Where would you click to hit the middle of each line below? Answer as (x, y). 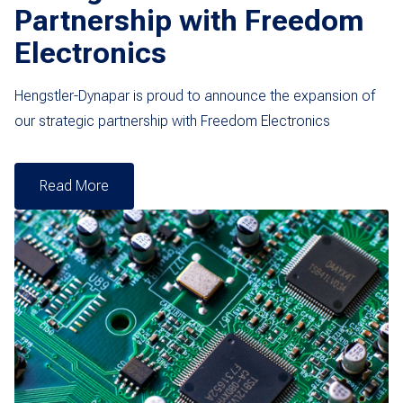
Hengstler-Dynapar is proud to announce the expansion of (195, 95)
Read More (74, 185)
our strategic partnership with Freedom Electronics (172, 121)
